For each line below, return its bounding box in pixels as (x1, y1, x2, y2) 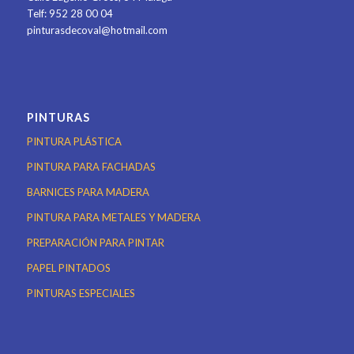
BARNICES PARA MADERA (26, 186, 149, 199)
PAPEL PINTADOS (26, 262, 111, 275)
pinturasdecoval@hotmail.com (26, 23, 168, 36)
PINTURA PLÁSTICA (26, 135, 122, 149)
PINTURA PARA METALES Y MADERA (26, 211, 201, 224)
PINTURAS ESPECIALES (26, 287, 135, 300)
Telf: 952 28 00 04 (26, 6, 113, 20)
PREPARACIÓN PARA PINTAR (26, 236, 164, 250)
